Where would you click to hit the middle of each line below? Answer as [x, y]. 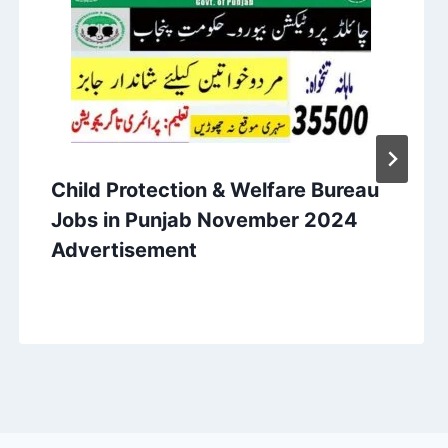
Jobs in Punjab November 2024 [204, 219]
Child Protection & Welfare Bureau [214, 189]
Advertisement [123, 249]
